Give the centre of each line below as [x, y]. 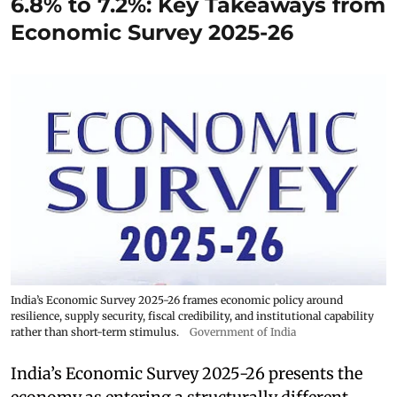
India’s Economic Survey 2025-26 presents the [187, 374]
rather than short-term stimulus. [95, 332]
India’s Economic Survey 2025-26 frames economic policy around [177, 300]
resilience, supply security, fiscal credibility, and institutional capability [192, 316]
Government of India [243, 332]
